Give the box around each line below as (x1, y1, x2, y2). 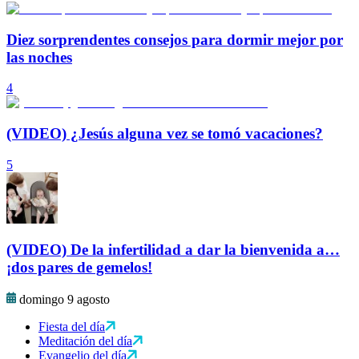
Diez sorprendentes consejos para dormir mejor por (6, 30, 343, 48)
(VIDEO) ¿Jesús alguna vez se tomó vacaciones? (6, 125, 323, 143)
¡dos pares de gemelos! (6, 259, 152, 276)
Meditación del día (38, 334, 132, 349)
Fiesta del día (38, 320, 105, 334)
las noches (6, 48, 72, 66)
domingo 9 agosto (19, 292, 110, 307)
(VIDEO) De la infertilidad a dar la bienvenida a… (6, 241, 340, 259)
